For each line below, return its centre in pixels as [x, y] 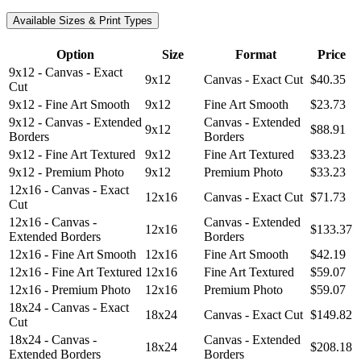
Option [75, 55]
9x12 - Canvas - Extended [75, 122]
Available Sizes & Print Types [83, 21]
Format [255, 55]
